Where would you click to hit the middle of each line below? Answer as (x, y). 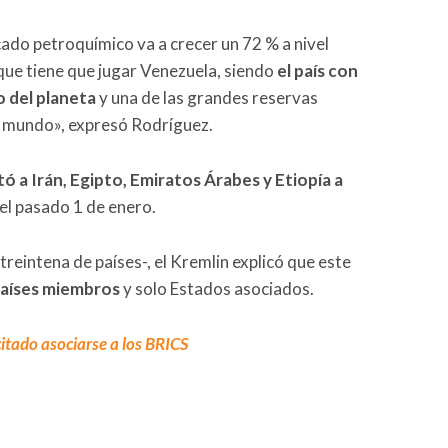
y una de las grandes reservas (207, 98)
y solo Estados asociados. (217, 289)
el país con (317, 71)
